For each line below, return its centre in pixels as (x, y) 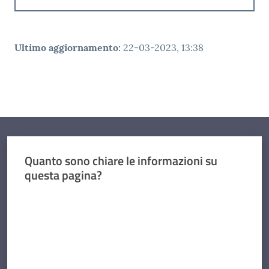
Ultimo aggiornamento (66, 48)
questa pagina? (63, 175)
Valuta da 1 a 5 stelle (60, 196)
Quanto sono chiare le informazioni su (121, 160)
